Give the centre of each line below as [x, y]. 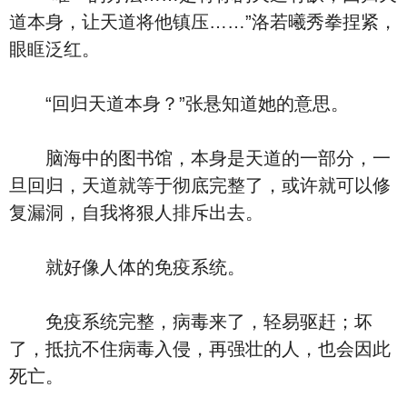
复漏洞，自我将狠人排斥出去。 [136, 213]
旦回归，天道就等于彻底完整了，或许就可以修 [200, 185]
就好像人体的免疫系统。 [127, 267]
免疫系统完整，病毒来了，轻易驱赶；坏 [191, 322]
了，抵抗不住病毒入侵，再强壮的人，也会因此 [200, 349]
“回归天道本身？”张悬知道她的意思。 [179, 104]
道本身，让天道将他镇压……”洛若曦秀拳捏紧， [203, 22]
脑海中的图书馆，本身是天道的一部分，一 [200, 158]
